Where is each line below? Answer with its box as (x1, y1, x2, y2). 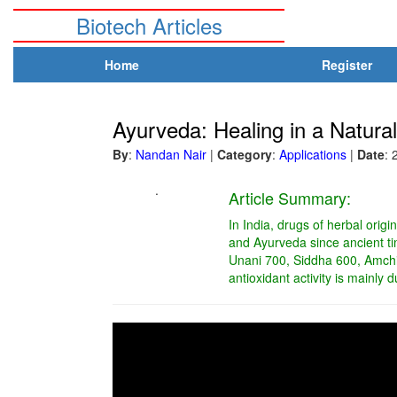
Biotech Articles (75, 10, 222, 41)
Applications (279, 145, 346, 163)
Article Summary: (228, 186, 351, 209)
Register (322, 56, 372, 74)
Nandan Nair (136, 145, 206, 163)
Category (217, 145, 272, 163)
